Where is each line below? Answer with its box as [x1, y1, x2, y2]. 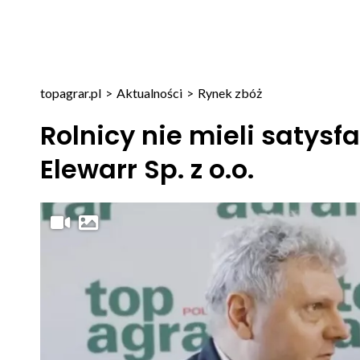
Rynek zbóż [197, 85, 262, 100]
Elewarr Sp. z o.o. [39, 151, 254, 187]
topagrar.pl [39, 85, 101, 100]
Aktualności [116, 85, 182, 100]
